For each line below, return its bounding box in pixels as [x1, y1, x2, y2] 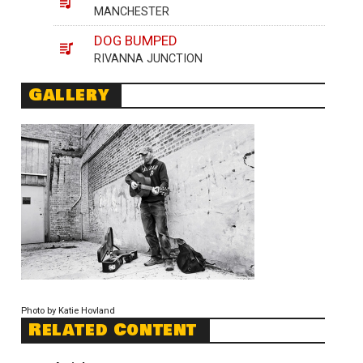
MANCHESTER [94, 5, 170, 19]
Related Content [28, 318, 197, 344]
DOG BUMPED [94, 32, 178, 49]
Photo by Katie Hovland [21, 305, 115, 317]
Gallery [28, 83, 109, 109]
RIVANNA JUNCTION [94, 51, 203, 65]
